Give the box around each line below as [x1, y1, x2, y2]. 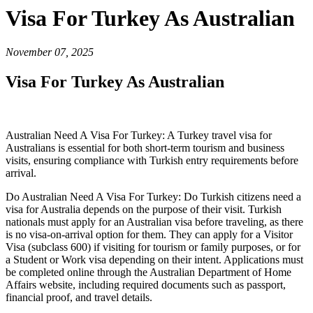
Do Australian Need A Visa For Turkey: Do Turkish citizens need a [6, 191, 301, 203]
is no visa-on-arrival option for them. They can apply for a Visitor [6, 228, 293, 241]
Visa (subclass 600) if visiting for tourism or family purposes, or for [6, 241, 300, 254]
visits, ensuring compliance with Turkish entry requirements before [6, 154, 298, 167]
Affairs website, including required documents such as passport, [6, 279, 286, 291]
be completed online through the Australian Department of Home [6, 266, 291, 279]
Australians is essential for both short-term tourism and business [6, 142, 284, 154]
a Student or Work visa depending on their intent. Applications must [6, 254, 303, 266]
